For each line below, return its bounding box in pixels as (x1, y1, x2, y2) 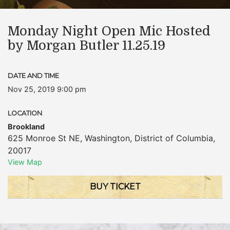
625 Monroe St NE (8, 133, 80, 143)
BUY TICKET (89, 182, 141, 191)
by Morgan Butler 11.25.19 (8, 38, 165, 53)
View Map (8, 158, 42, 166)
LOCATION (8, 109, 42, 117)
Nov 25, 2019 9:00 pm (8, 85, 86, 93)
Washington (85, 133, 130, 143)
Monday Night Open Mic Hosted (8, 24, 210, 39)
